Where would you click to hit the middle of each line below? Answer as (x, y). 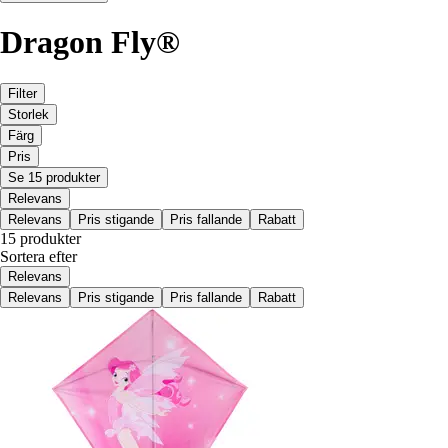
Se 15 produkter (54, 177)
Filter (22, 93)
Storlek (28, 114)
